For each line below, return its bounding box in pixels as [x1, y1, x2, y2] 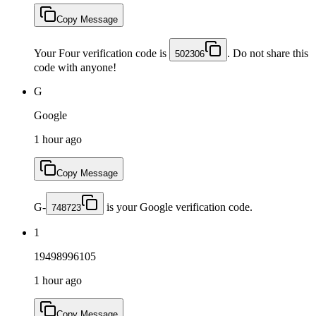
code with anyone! [34, 61, 116, 73]
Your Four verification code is [34, 47, 169, 59]
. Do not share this [227, 47, 308, 59]
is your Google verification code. [104, 200, 253, 213]
